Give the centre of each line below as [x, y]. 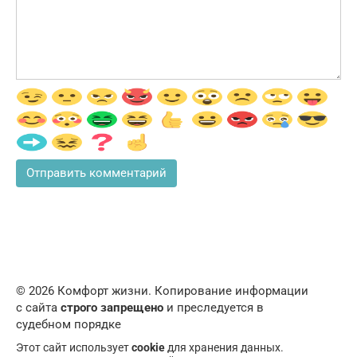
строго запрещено [112, 307]
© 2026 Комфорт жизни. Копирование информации [162, 290]
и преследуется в [214, 307]
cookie [148, 347]
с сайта [38, 307]
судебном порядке [69, 324]
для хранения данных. [224, 347]
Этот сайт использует [74, 347]
